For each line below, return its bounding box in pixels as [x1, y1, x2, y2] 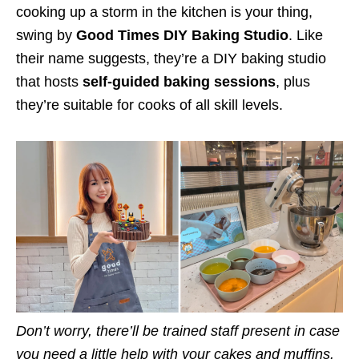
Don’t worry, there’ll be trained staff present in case [16, 323, 340, 339]
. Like [288, 27, 323, 44]
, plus [276, 74, 310, 91]
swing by [16, 27, 76, 44]
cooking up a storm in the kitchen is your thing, [16, 4, 313, 21]
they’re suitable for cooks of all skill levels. [16, 97, 283, 114]
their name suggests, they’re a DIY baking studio [16, 50, 326, 67]
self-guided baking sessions [83, 74, 276, 91]
